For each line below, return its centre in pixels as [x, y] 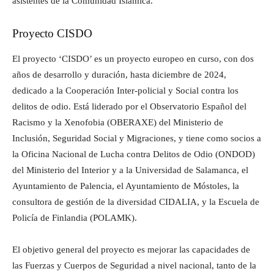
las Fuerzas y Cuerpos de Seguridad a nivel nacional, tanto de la [134, 265]
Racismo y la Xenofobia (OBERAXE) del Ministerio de [118, 122]
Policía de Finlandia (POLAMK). [75, 217]
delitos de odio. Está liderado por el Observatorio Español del [129, 106]
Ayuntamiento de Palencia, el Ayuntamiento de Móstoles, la [126, 186]
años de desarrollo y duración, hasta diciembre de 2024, [119, 74]
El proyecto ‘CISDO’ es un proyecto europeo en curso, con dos [133, 58]
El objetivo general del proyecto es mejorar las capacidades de [131, 249]
